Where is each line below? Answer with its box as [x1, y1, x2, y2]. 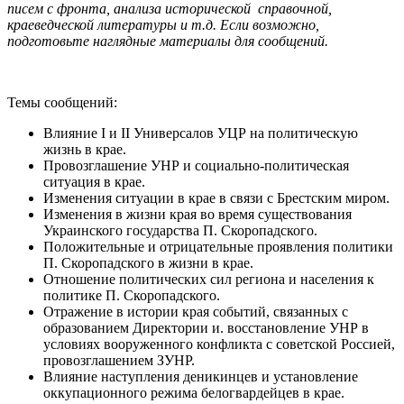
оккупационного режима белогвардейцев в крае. [43, 384, 344, 400]
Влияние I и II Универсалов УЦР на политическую [43, 124, 358, 141]
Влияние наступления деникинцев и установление [43, 368, 358, 384]
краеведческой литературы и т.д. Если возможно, [7, 16, 319, 32]
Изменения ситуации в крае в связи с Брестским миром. [43, 189, 390, 206]
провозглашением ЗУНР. [43, 352, 195, 368]
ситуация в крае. [43, 173, 145, 189]
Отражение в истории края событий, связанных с [43, 303, 348, 319]
